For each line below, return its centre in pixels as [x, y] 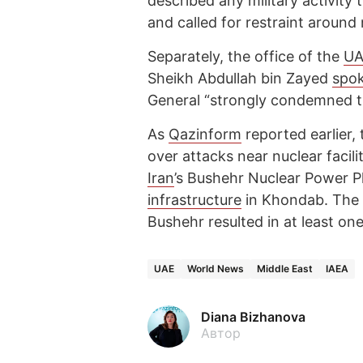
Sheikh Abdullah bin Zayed [240, 78]
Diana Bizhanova [253, 316]
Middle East [285, 268]
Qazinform [205, 134]
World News [216, 268]
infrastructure [194, 199]
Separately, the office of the [246, 56]
